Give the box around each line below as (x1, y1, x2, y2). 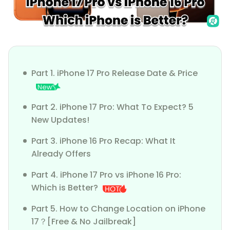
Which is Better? (31, 181, 98, 194)
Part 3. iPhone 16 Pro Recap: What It (31, 135, 176, 147)
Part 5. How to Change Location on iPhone (31, 202, 205, 215)
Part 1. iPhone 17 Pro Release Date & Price (31, 67, 198, 79)
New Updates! (31, 113, 89, 126)
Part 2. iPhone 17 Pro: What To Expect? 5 (31, 101, 194, 113)
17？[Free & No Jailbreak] (31, 215, 136, 227)
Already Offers (31, 147, 91, 160)
